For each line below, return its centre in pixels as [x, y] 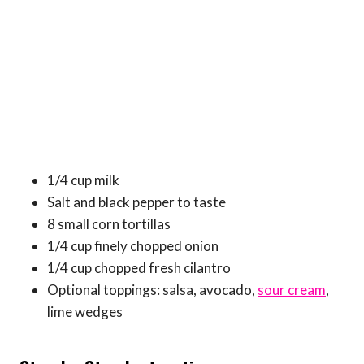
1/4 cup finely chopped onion [133, 246]
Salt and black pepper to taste [136, 202]
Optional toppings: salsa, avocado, [152, 290]
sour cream [292, 290]
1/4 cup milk [83, 180]
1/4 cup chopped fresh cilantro [139, 268]
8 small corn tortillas [109, 224]
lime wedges [85, 312]
